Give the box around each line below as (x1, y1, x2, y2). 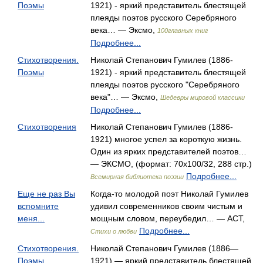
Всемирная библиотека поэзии (90, 173, 184, 180)
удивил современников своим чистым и (90, 201, 242, 211)
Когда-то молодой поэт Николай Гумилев (90, 189, 248, 198)
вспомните (18, 201, 59, 211)
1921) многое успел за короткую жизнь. (90, 134, 242, 144)
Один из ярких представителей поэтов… (90, 147, 247, 156)
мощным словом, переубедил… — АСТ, (90, 214, 245, 223)
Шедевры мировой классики (160, 94, 245, 101)
